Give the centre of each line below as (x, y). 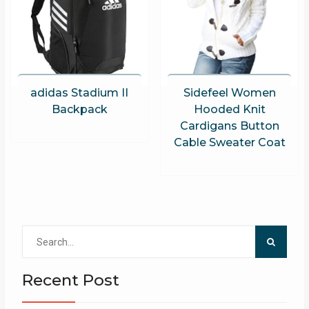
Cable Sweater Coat (229, 143)
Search (37, 233)
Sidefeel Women (229, 93)
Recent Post (70, 280)
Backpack (79, 110)
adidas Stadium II (80, 93)
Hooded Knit (229, 110)
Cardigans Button (229, 126)
